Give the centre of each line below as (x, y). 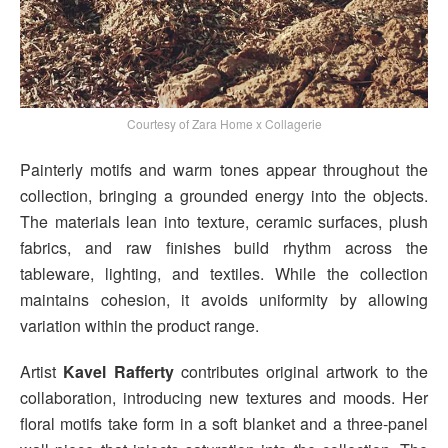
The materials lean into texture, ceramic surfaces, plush (224, 222)
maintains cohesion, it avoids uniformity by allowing (224, 300)
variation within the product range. (139, 326)
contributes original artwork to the (301, 372)
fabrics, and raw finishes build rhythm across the (224, 248)
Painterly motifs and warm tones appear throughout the (224, 170)
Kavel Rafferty (118, 372)
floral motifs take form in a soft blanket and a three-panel (224, 424)
